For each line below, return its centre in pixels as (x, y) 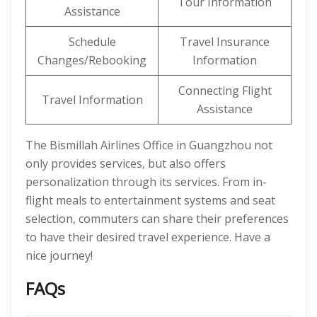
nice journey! (59, 255)
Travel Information (92, 100)
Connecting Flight (225, 91)
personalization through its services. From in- (146, 182)
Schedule (92, 42)
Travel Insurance (225, 42)
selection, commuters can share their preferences (157, 219)
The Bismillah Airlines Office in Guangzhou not (149, 145)
